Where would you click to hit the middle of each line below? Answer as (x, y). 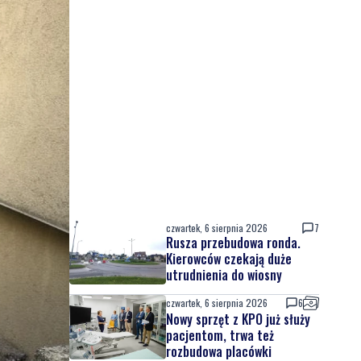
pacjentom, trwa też (220, 335)
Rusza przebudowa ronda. (233, 243)
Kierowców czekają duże (229, 259)
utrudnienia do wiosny (224, 275)
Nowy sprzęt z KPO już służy (238, 319)
